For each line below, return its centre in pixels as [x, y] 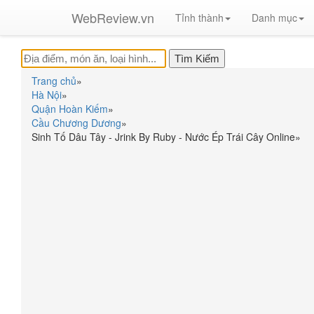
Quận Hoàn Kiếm [70, 109]
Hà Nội [47, 95]
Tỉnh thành [199, 18]
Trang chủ [54, 81]
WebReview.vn [113, 18]
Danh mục [274, 18]
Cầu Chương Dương [76, 123]
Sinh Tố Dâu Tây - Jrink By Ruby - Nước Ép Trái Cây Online [163, 137]
